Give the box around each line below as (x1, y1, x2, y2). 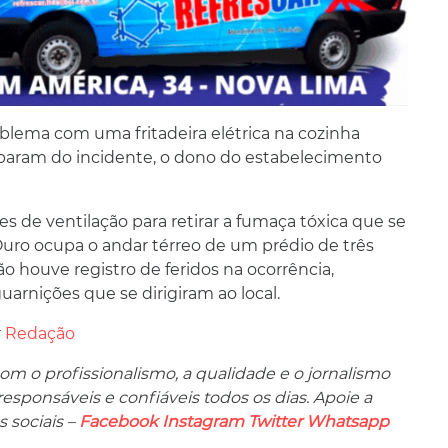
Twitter (248, 411, 302, 431)
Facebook (79, 411, 158, 431)
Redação (4, 323, 75, 343)
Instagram (162, 411, 244, 431)
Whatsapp (306, 411, 389, 431)
